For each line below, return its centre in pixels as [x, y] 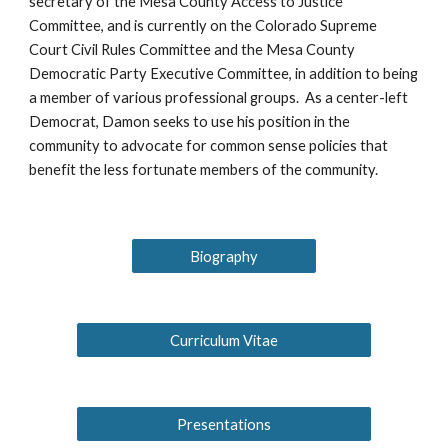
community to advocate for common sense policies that [209, 145]
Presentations [224, 424]
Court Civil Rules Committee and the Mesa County [192, 49]
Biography [224, 256]
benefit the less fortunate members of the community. [204, 169]
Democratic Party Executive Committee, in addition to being [224, 73]
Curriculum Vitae [224, 340]
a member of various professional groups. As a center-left [219, 97]
